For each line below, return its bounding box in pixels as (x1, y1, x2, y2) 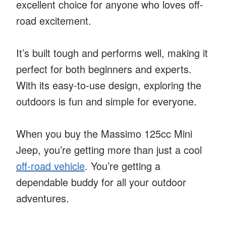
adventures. (16, 190, 69, 205)
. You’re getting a (85, 158, 160, 173)
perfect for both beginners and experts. (16, 61, 192, 76)
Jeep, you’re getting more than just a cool (16, 142, 202, 157)
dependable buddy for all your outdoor (16, 174, 186, 189)
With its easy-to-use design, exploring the (16, 77, 201, 92)
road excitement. (16, 13, 91, 28)
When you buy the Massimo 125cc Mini (16, 126, 192, 141)
